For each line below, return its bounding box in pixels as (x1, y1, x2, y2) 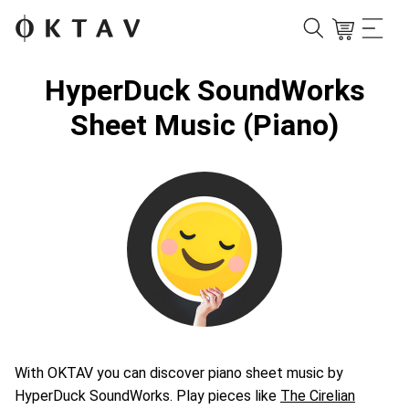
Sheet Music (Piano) (70, 108, 339, 142)
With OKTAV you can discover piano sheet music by (15, 364, 343, 382)
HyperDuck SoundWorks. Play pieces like (15, 387, 280, 404)
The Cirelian (280, 387, 355, 404)
